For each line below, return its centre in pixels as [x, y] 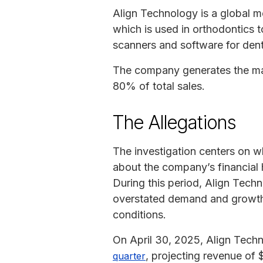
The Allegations [174, 122]
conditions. [139, 214]
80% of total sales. [159, 86]
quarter [129, 256]
